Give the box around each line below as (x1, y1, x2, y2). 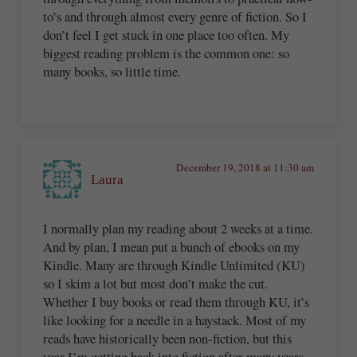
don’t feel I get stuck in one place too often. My (43, 25, 290, 45)
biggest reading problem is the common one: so (43, 44, 290, 63)
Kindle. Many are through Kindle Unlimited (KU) (43, 256, 306, 275)
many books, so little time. (43, 62, 182, 81)
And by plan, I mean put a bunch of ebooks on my (43, 237, 300, 257)
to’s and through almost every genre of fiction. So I (43, 7, 308, 26)
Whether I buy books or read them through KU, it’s (43, 292, 310, 312)
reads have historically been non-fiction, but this (43, 329, 292, 348)
